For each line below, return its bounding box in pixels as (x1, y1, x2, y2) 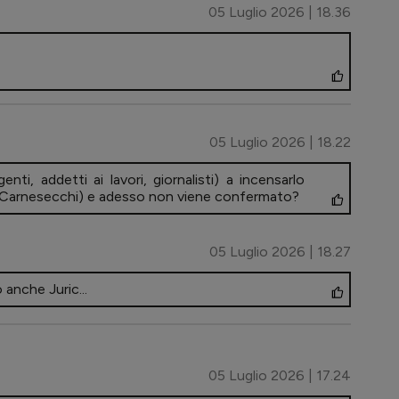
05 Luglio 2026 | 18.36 (208, 4, 351, 21)
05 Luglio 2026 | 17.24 (208, 367, 351, 385)
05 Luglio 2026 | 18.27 (209, 243, 351, 261)
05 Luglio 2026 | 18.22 (209, 134, 351, 151)
